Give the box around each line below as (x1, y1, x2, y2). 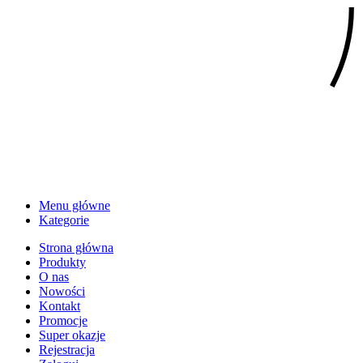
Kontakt (39, 298, 80, 313)
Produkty (39, 254, 86, 269)
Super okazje (39, 327, 105, 342)
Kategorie (39, 212, 89, 227)
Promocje (39, 313, 88, 327)
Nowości (39, 284, 85, 298)
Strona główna (39, 240, 113, 254)
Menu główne (39, 198, 110, 212)
